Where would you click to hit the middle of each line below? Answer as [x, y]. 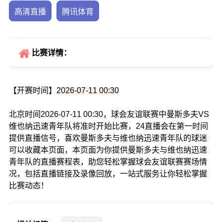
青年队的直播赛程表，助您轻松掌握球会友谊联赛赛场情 [108, 162]
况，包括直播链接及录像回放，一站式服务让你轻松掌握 [108, 174]
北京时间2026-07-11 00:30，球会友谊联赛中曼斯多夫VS [109, 114]
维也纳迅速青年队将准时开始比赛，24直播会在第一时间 [108, 126]
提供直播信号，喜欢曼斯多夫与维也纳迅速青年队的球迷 [108, 138]
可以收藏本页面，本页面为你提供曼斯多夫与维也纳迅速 [108, 150]
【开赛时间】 [32, 91]
